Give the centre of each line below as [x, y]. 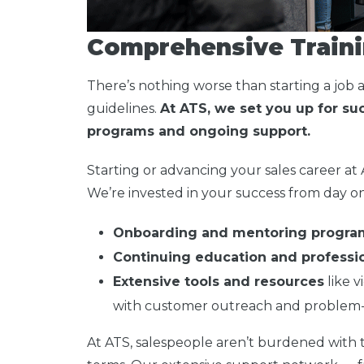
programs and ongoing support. [199, 131]
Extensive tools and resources [219, 281]
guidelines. [123, 108]
